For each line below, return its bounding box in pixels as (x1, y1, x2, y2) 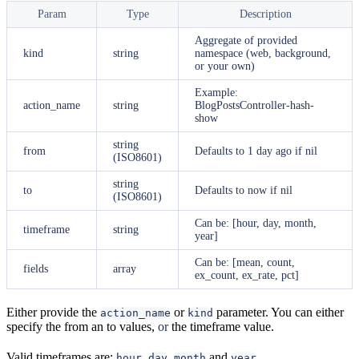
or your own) (195, 59, 255, 72)
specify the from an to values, (6, 319, 158, 333)
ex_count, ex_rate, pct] (195, 268, 299, 281)
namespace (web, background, (195, 46, 331, 59)
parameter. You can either (213, 305, 344, 319)
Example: (195, 86, 238, 99)
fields (23, 262, 48, 275)
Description (239, 7, 292, 20)
